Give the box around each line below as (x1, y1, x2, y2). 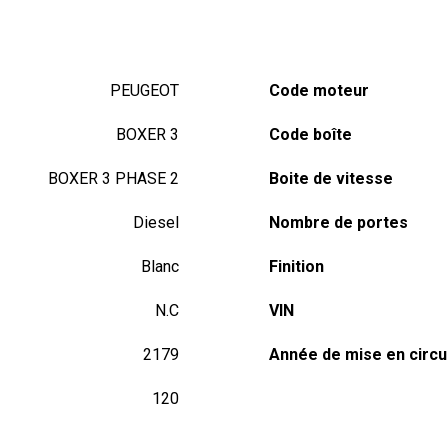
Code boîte (268, 124, 352, 144)
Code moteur (268, 80, 369, 100)
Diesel (132, 212, 179, 232)
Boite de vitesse (268, 168, 393, 188)
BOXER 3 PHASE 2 (47, 168, 179, 188)
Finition (268, 256, 324, 276)
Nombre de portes (268, 212, 408, 232)
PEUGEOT (109, 80, 179, 100)
